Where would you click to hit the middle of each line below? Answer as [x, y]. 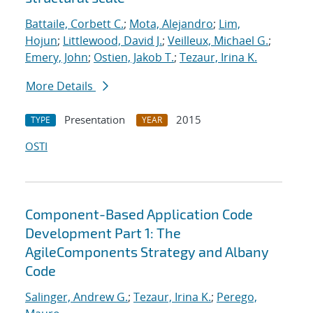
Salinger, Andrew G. [77, 297]
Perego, [237, 297]
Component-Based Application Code [139, 214]
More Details [61, 86]
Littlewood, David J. [112, 41]
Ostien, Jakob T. [134, 58]
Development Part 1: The [103, 233]
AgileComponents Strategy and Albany [147, 252]
